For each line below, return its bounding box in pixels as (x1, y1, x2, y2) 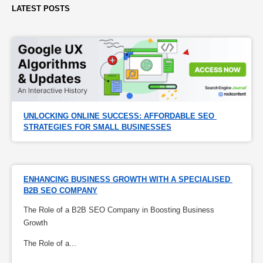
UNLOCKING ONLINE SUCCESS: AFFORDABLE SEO (23, 112, 214, 121)
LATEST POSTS (12, 4, 70, 14)
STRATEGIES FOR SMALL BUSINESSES (23, 123, 171, 132)
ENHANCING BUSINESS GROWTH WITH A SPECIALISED (23, 175, 230, 184)
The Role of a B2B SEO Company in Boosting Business (23, 205, 214, 215)
